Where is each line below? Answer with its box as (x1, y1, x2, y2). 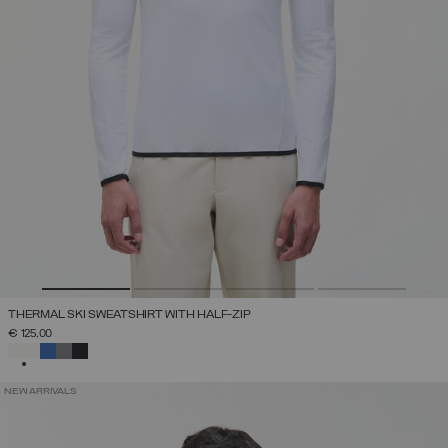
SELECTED (38, 341, 92, 353)
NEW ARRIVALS (3, 385, 76, 397)
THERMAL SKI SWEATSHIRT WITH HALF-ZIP (8, 308, 251, 321)
